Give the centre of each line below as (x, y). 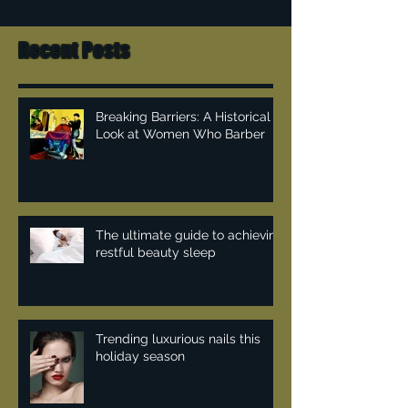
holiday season (140, 389)
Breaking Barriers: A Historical (183, 149)
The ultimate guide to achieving (190, 268)
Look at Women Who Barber (180, 167)
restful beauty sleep (156, 285)
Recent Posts (74, 83)
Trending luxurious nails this (178, 372)
